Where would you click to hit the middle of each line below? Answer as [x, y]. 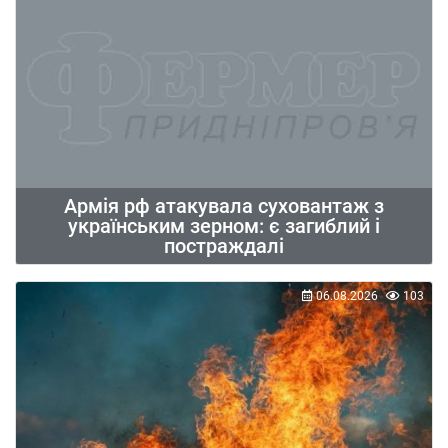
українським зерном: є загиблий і [224, 226]
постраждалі [224, 246]
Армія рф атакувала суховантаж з [224, 206]
